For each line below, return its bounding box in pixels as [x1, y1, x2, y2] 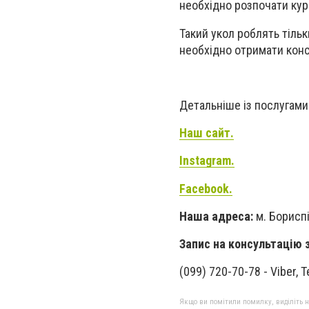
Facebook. [179, 181, 232, 196]
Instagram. [179, 153, 235, 168]
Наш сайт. [179, 126, 234, 141]
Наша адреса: [179, 208, 253, 223]
